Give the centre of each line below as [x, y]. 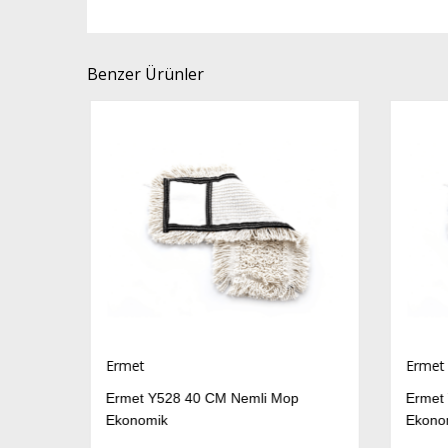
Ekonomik [134, 420]
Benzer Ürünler [145, 74]
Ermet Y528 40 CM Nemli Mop [199, 398]
